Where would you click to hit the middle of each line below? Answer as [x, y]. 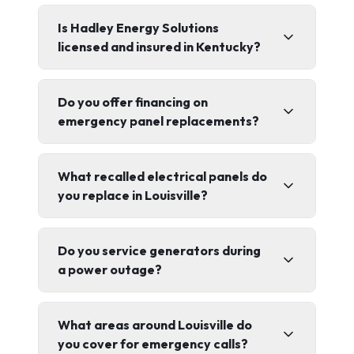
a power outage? [110, 269]
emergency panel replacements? [158, 121]
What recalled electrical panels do [162, 176]
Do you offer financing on [133, 102]
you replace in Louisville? [133, 195]
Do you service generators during [159, 250]
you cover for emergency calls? [153, 344]
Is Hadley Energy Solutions [138, 28]
